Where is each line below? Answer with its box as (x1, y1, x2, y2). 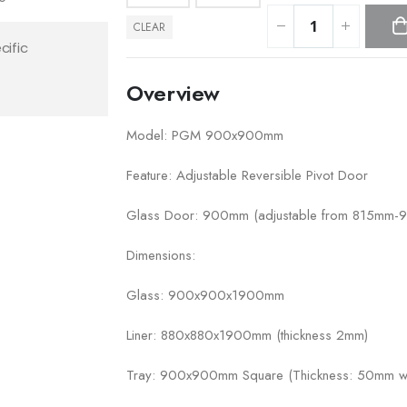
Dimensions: (126, 244, 195, 265)
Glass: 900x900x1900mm (126, 284, 284, 305)
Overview (126, 76, 221, 109)
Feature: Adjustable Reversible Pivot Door (126, 164, 368, 185)
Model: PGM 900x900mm (126, 124, 283, 145)
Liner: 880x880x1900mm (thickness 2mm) (126, 324, 368, 345)
